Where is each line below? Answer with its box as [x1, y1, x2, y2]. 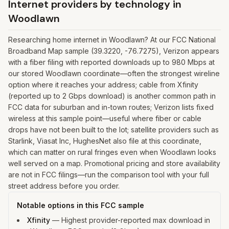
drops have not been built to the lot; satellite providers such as [8, 125, 219, 134]
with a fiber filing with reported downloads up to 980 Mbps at [8, 58, 215, 66]
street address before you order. [8, 181, 120, 190]
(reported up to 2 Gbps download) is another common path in [8, 91, 216, 100]
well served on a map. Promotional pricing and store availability [8, 159, 220, 168]
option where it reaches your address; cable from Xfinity [8, 80, 198, 89]
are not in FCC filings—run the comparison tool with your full [8, 170, 209, 179]
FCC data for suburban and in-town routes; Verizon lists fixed [8, 103, 214, 111]
